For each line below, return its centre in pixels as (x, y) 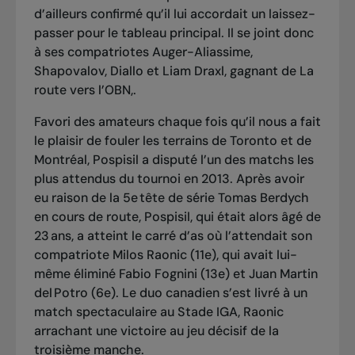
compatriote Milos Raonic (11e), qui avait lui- (165, 254)
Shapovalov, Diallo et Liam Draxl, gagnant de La (174, 71)
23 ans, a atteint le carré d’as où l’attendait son (173, 235)
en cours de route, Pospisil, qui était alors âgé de (177, 216)
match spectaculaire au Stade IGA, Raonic (158, 311)
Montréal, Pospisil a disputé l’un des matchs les (174, 159)
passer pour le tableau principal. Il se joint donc (174, 32)
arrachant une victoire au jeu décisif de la (156, 330)
